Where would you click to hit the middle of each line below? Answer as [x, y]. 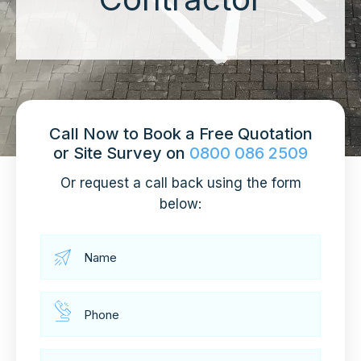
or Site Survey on [121, 154]
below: [180, 204]
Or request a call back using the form [180, 183]
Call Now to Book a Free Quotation [180, 134]
